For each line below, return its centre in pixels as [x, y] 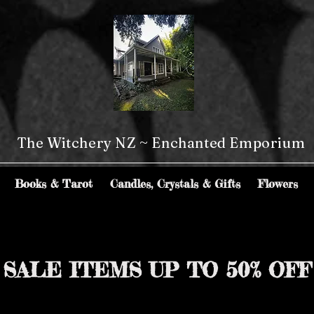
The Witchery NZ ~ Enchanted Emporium [161, 142]
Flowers [278, 183]
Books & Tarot [54, 183]
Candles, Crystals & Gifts [175, 183]
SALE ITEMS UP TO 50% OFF [157, 269]
